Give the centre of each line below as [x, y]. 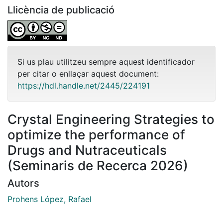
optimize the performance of [96, 134]
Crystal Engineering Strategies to [111, 119]
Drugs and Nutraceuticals [87, 150]
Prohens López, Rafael [50, 199]
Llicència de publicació [61, 10]
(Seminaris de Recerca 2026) [98, 165]
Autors [23, 183]
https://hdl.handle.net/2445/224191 [84, 85]
